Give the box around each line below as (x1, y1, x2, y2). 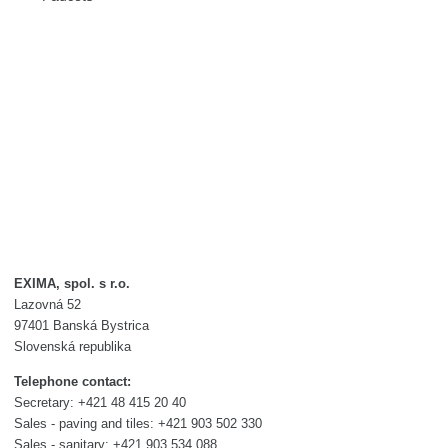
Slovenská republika (14, 338, 131, 354)
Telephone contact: (14, 373, 131, 389)
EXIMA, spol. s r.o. (14, 275, 130, 291)
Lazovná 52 (14, 296, 81, 312)
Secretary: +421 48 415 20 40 (14, 394, 186, 410)
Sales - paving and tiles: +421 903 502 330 (14, 415, 262, 431)
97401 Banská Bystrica (14, 317, 149, 333)
